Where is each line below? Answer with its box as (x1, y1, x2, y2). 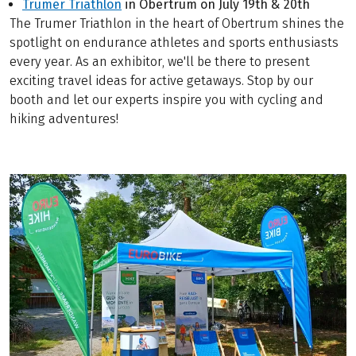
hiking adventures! (10, 110, 118, 126)
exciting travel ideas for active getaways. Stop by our (10, 72, 313, 88)
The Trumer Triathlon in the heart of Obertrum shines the (10, 15, 344, 31)
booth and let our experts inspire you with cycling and (10, 91, 323, 107)
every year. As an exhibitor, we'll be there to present (10, 53, 310, 69)
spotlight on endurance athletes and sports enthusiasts (10, 34, 339, 50)
